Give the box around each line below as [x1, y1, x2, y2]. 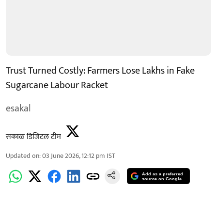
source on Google [142, 176, 182, 182]
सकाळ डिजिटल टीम [6, 130, 61, 143]
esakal [6, 100, 31, 117]
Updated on [6, 150, 39, 161]
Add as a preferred [142, 171, 184, 177]
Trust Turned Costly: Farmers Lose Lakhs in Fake [6, 62, 195, 79]
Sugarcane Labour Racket [6, 77, 108, 93]
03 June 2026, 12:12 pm [42, 150, 105, 161]
